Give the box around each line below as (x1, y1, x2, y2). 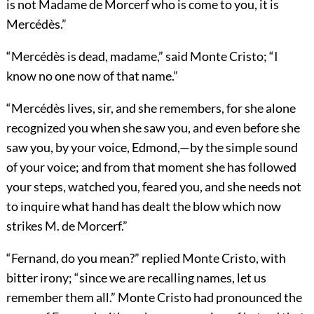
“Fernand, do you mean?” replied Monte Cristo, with (6, 250, 286, 266)
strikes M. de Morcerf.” (6, 217, 128, 233)
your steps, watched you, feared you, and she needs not (6, 178, 301, 194)
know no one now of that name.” (6, 67, 178, 83)
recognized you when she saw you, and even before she (6, 119, 300, 135)
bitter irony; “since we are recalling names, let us (6, 269, 266, 285)
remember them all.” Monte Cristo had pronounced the (6, 289, 302, 305)
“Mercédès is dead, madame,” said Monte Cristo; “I (6, 48, 278, 64)
